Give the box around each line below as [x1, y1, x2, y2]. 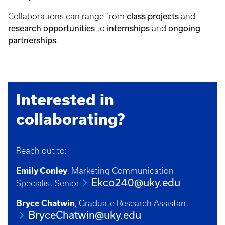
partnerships [8, 36, 56, 45]
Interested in [16, 91, 114, 108]
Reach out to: [16, 146, 67, 155]
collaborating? [16, 110, 129, 128]
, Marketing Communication [67, 166, 174, 175]
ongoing [168, 24, 200, 33]
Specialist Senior [16, 179, 79, 188]
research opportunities [8, 24, 95, 33]
